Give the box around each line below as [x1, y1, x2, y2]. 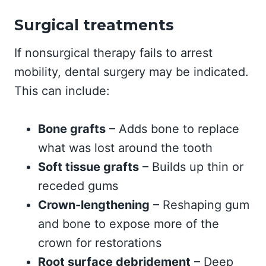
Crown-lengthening [38, 198, 150, 212]
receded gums [38, 179, 118, 193]
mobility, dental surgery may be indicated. [14, 65, 249, 79]
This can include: [14, 84, 110, 98]
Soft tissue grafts [38, 160, 139, 174]
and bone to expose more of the [38, 217, 219, 231]
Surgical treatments [14, 15, 174, 34]
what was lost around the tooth [38, 141, 213, 155]
